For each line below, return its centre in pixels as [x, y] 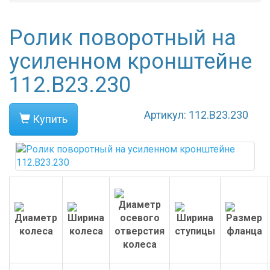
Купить [49, 119]
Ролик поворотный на [123, 38]
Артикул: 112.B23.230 [196, 115]
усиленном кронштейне [130, 61]
